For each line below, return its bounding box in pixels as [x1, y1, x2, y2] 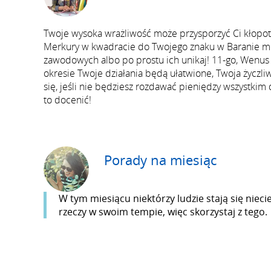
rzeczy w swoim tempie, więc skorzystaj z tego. [59, 205, 267, 218]
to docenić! [44, 93, 91, 106]
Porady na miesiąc [104, 151, 217, 169]
